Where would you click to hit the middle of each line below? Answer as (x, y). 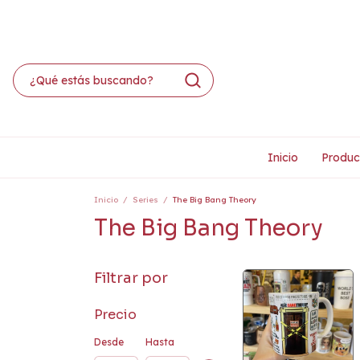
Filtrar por (131, 278)
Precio (115, 315)
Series (145, 200)
